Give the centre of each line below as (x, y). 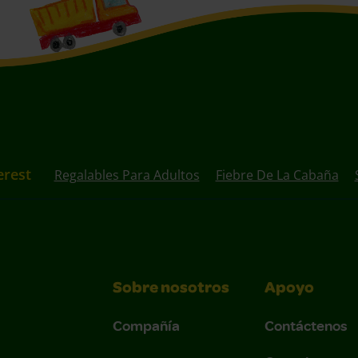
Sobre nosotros (171, 289)
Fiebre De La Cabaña (277, 175)
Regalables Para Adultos (127, 175)
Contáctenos (306, 325)
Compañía (146, 325)
